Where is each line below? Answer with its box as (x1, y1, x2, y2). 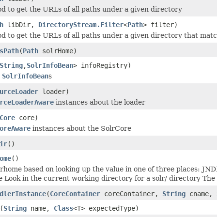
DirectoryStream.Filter (38, 20, 124, 29)
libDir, (3, 20, 38, 29)
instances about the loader (54, 98, 145, 106)
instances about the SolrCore (31, 124, 131, 132)
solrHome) (38, 46, 77, 55)
